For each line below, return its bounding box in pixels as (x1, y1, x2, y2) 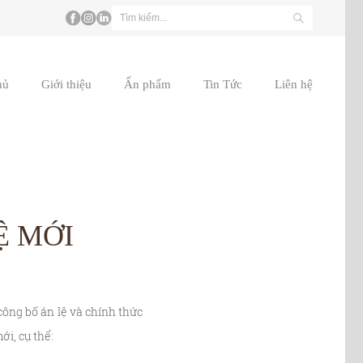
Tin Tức (203, 77, 242, 91)
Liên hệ (275, 77, 313, 91)
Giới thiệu (41, 77, 92, 91)
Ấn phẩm (124, 77, 171, 91)
